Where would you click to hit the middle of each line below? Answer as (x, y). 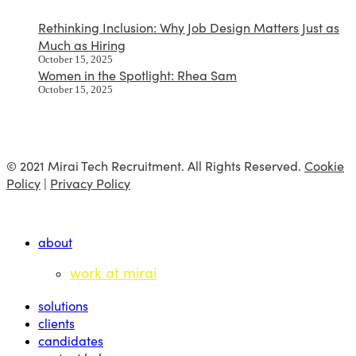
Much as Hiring (82, 44)
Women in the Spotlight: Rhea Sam (137, 74)
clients (56, 322)
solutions (63, 305)
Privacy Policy (90, 182)
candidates (71, 340)
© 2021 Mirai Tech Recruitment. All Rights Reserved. (155, 165)
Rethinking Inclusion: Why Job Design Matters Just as (189, 27)
